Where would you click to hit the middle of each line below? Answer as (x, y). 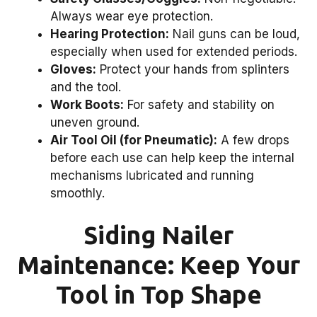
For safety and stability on (199, 104)
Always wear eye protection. (132, 16)
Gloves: (73, 69)
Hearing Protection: (110, 34)
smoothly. (77, 193)
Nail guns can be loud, (235, 34)
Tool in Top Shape (158, 295)
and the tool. (86, 87)
